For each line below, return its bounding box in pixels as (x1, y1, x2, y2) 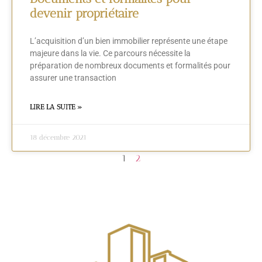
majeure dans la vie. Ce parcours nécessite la (30, 49, 191, 58)
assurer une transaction (30, 73, 116, 83)
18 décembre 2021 (30, 133, 87, 142)
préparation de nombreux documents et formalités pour (30, 61, 230, 71)
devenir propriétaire (30, 6, 139, 21)
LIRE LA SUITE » (30, 103, 82, 112)
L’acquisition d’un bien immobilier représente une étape (30, 36, 227, 46)
